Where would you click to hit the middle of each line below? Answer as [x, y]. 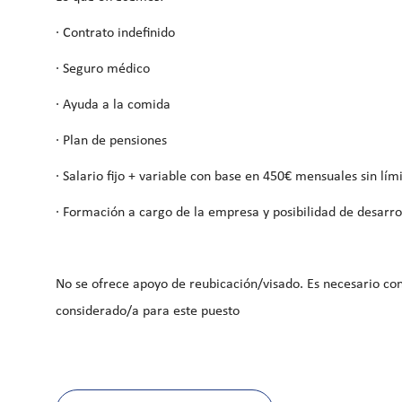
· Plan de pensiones [111, 140]
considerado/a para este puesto [148, 311]
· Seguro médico [103, 69]
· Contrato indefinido [115, 33]
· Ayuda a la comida [113, 105]
